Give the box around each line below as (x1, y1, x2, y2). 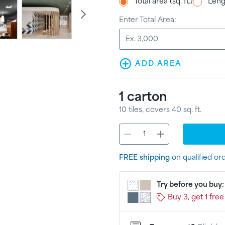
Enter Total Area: (119, 17, 177, 24)
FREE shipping (119, 154, 170, 161)
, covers (142, 106, 172, 114)
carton (127, 91, 167, 104)
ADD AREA (135, 60, 182, 67)
